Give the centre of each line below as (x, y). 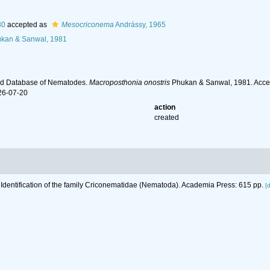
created (167, 118)
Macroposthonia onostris (129, 83)
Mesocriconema (87, 25)
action (165, 107)
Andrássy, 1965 (140, 25)
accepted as (27, 25)
